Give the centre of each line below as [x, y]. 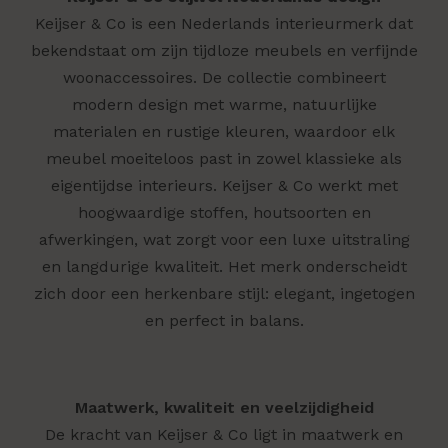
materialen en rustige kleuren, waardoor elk [224, 131]
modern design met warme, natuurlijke [224, 104]
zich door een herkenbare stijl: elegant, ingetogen [224, 293]
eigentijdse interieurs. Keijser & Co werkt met [224, 185]
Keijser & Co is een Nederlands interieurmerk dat [224, 23]
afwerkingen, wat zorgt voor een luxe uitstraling [224, 239]
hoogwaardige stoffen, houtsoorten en [224, 212]
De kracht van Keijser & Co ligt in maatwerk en [224, 434]
